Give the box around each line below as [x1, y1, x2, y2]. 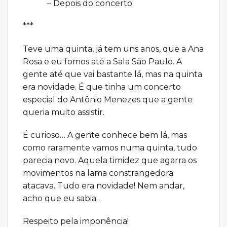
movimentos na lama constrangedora [23, 168, 173, 178]
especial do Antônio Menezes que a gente [23, 95, 193, 105]
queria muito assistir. [23, 107, 104, 118]
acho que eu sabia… [23, 194, 102, 204]
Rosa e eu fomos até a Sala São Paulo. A [23, 57, 182, 67]
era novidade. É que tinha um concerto [23, 82, 181, 92]
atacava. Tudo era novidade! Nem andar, [23, 181, 184, 191]
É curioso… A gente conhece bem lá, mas [23, 130, 187, 140]
